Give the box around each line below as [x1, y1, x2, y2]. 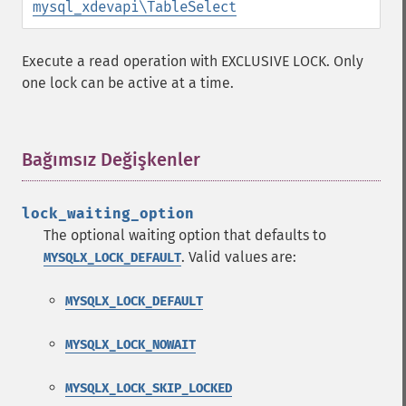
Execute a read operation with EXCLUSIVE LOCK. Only [22, 53, 363, 70]
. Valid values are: [181, 248, 296, 266]
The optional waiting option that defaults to [43, 227, 326, 244]
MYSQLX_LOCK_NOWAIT [65, 337, 196, 353]
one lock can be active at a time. [22, 74, 234, 92]
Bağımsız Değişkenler [22, 149, 200, 170]
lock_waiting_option [22, 205, 194, 222]
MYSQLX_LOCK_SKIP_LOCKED [65, 381, 232, 396]
